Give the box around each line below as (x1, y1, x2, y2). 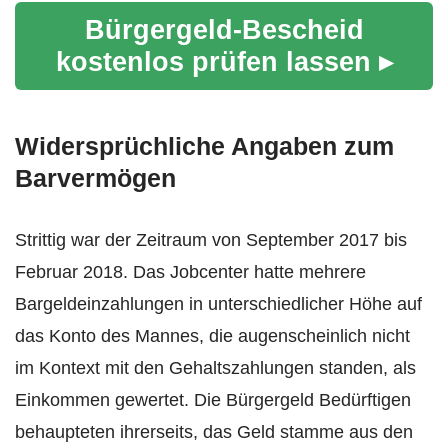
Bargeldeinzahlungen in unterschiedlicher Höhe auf (15, 294, 422, 315)
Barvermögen (15, 164, 176, 193)
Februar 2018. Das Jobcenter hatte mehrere (15, 262, 366, 283)
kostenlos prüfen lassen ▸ (55, 46, 393, 78)
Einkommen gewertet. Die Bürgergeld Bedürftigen (15, 390, 411, 411)
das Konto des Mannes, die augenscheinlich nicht (15, 326, 410, 347)
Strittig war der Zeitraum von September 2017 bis (15, 230, 407, 251)
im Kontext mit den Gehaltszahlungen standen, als (15, 358, 416, 379)
